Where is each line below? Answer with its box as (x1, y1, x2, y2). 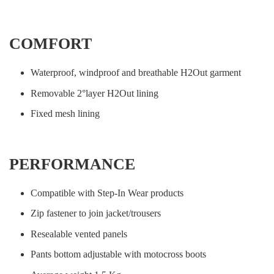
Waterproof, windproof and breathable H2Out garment (31, 67, 241, 78)
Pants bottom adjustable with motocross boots (31, 249, 206, 260)
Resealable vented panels (31, 228, 127, 239)
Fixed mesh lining (31, 108, 100, 119)
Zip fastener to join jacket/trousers (31, 208, 161, 219)
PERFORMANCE (9, 155, 135, 173)
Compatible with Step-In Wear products (31, 187, 183, 198)
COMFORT (9, 35, 92, 53)
